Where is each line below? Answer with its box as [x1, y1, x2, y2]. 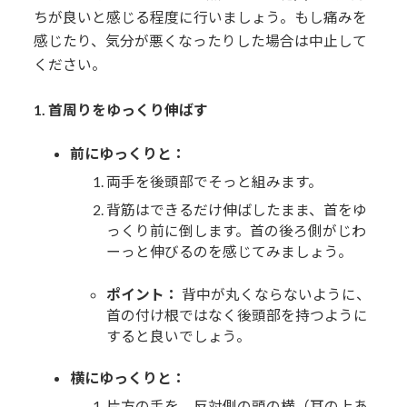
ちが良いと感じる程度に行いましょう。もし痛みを [34, 7, 368, 25]
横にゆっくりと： [70, 369, 187, 387]
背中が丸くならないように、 [179, 284, 372, 303]
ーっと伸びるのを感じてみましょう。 [106, 242, 353, 260]
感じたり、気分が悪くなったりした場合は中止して [34, 31, 368, 49]
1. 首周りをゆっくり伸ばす [34, 100, 209, 118]
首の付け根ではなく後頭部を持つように [106, 305, 369, 323]
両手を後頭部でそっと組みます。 [106, 173, 323, 190]
